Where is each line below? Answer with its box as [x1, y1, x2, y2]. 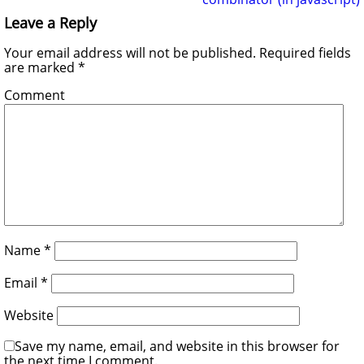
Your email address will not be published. [4, 43, 256, 62]
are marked [4, 58, 78, 76]
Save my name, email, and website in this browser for [15, 336, 340, 355]
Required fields [256, 43, 351, 62]
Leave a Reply [4, 12, 97, 32]
